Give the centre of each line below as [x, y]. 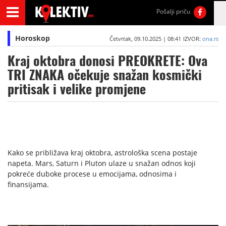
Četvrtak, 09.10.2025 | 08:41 [145, 39]
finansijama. [28, 184]
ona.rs [210, 39]
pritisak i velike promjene [77, 89]
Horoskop [33, 38]
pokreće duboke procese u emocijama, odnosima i [92, 174]
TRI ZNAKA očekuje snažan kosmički [105, 75]
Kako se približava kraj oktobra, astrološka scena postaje [102, 153]
